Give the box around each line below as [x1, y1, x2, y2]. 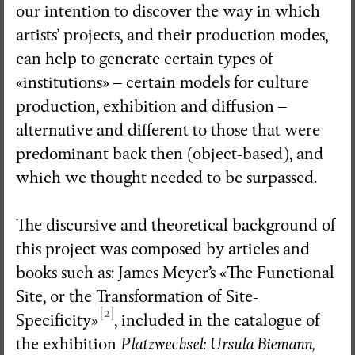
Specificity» [16, 310, 98, 330]
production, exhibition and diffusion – [16, 96, 287, 116]
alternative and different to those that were [16, 120, 320, 140]
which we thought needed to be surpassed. [16, 167, 317, 188]
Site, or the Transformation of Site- [16, 286, 258, 307]
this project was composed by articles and [16, 239, 310, 259]
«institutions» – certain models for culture [16, 72, 309, 93]
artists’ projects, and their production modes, [16, 25, 328, 45]
